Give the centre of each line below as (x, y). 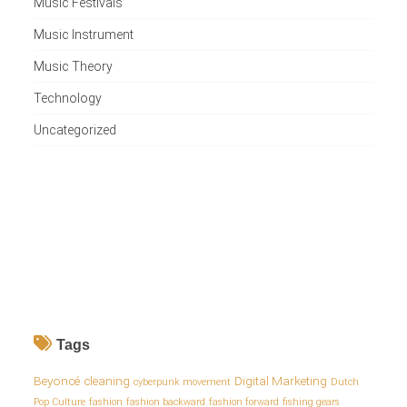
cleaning (106, 380)
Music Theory (73, 66)
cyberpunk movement (182, 382)
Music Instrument (83, 34)
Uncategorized (74, 129)
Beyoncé (56, 380)
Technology (67, 98)
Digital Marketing (280, 380)
